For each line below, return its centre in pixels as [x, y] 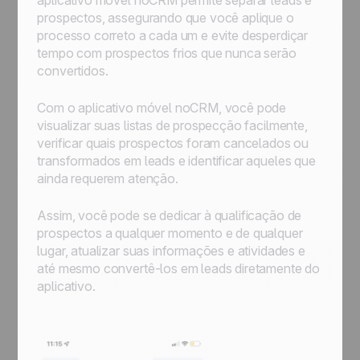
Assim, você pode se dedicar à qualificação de [170, 215]
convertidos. [73, 71]
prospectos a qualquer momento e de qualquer [170, 233]
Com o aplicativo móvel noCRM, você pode [162, 108]
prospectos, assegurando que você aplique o [166, 18]
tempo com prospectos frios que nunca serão [167, 53]
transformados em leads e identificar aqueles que [176, 161]
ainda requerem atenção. [108, 178]
